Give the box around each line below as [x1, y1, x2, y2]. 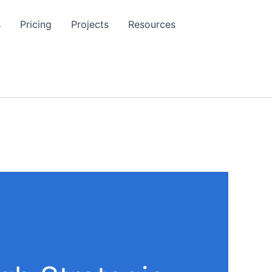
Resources [128, 18, 175, 30]
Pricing [20, 18, 52, 30]
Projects [71, 18, 109, 30]
